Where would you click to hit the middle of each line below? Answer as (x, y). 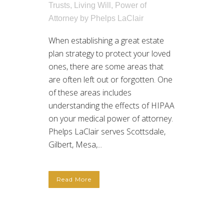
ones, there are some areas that (106, 67)
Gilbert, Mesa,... (75, 145)
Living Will (92, 5)
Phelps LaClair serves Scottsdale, (107, 132)
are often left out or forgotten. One (110, 80)
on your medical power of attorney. (111, 119)
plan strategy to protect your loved (109, 54)
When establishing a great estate (106, 41)
